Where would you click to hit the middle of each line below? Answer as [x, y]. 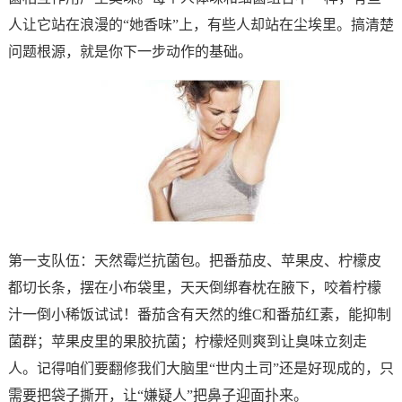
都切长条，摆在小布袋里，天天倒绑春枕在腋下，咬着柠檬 [194, 288]
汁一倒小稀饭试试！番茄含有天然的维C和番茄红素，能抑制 [199, 315]
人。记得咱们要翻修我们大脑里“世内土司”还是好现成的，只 [201, 368]
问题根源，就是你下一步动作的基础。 [130, 52]
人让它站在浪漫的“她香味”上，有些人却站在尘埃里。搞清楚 [201, 25]
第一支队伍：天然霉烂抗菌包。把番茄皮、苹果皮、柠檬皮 [194, 261]
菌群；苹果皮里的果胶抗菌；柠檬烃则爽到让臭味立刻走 [187, 341]
